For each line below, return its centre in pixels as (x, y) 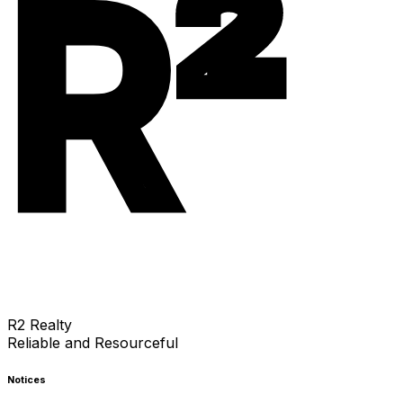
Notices (27, 380)
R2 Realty (40, 324)
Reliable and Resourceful (93, 342)
